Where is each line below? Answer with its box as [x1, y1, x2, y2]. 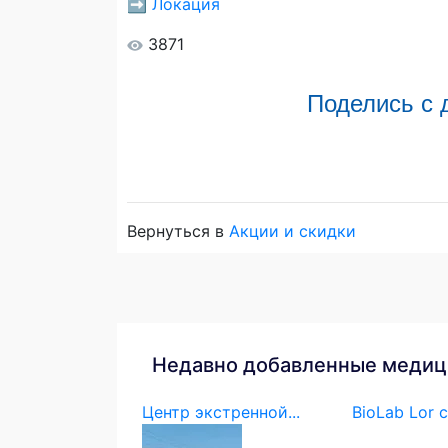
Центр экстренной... [142, 401, 300, 422]
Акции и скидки [229, 220, 356, 241]
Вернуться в [127, 220, 229, 241]
